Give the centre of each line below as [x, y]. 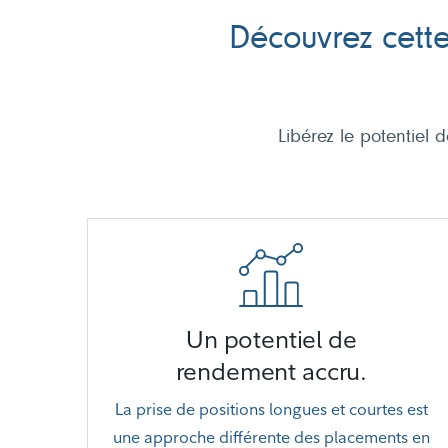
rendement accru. [271, 371]
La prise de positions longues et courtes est [271, 409]
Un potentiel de [271, 339]
